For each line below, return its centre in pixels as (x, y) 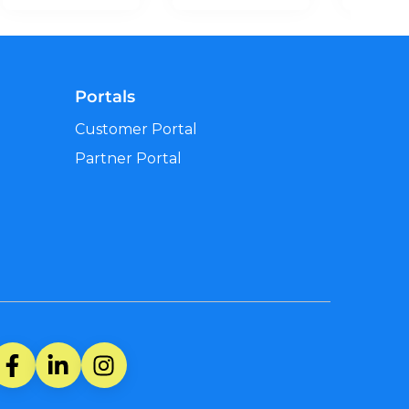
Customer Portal (136, 129)
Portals (105, 96)
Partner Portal (128, 158)
